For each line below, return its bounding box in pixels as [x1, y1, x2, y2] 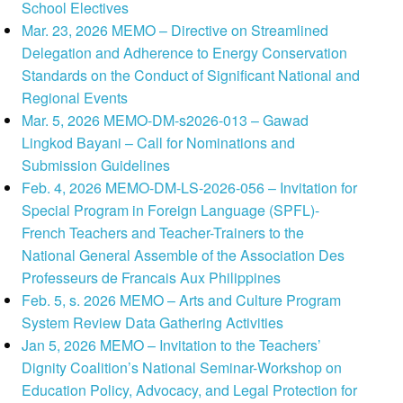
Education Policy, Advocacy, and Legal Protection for [22, 380, 358, 401]
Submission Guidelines [22, 155, 171, 176]
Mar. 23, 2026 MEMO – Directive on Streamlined [22, 20, 329, 41]
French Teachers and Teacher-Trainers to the [22, 222, 305, 244]
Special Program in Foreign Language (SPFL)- [22, 200, 320, 221]
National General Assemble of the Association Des [22, 245, 345, 266]
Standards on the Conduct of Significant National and [22, 65, 361, 86]
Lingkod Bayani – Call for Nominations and [22, 132, 296, 154]
